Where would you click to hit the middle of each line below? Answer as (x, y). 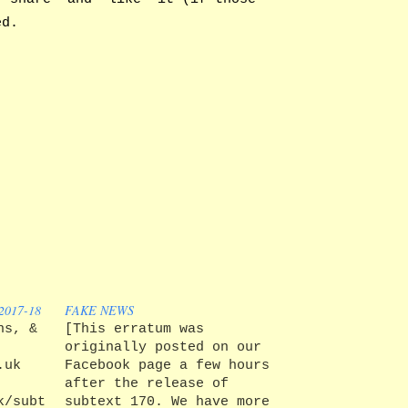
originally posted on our (163, 347)
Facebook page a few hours (167, 366)
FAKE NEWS (99, 311)
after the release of (146, 384)
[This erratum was (134, 329)
